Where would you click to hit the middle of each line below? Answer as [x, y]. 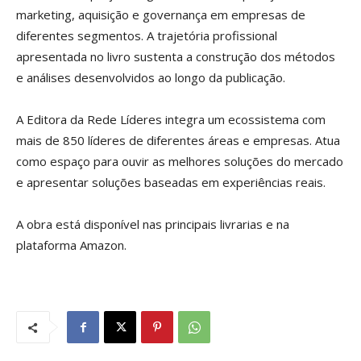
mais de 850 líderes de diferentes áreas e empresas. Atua [178, 141]
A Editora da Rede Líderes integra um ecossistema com [171, 120]
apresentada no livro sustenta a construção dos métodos [176, 57]
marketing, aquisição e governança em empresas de [161, 15]
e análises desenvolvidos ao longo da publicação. [151, 78]
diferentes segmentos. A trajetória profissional [147, 36]
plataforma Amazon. [71, 245]
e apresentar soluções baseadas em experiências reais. [171, 183]
